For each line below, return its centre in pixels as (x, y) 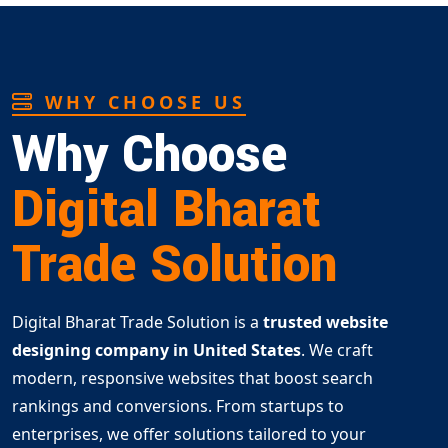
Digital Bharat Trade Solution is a (135, 321)
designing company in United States (156, 349)
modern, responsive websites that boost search (192, 377)
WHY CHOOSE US (141, 101)
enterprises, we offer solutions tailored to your (189, 433)
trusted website (323, 321)
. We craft (337, 349)
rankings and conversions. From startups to (178, 405)
